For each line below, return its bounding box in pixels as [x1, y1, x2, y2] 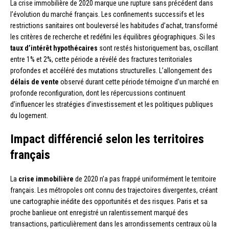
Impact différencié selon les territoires [10, 131, 204, 146]
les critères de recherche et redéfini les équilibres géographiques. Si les [10, 32, 215, 41]
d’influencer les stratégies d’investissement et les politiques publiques [10, 100, 213, 108]
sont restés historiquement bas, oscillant [98, 43, 218, 52]
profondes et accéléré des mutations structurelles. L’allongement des [10, 66, 212, 75]
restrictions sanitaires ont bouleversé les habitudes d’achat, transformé [10, 21, 218, 30]
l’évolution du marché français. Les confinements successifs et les [10, 10, 204, 18]
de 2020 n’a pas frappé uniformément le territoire [74, 174, 216, 183]
